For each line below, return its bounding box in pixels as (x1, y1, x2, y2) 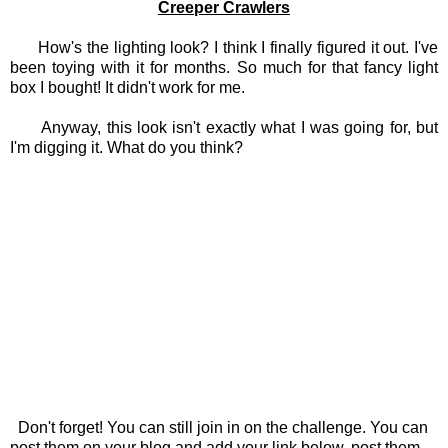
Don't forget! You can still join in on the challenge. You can (10, 419, 428, 437)
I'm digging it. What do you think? (10, 139, 247, 157)
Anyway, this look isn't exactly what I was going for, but (10, 119, 438, 137)
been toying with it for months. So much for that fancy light (10, 59, 438, 77)
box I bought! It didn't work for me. (10, 79, 249, 97)
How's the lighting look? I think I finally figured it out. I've (10, 39, 438, 57)
